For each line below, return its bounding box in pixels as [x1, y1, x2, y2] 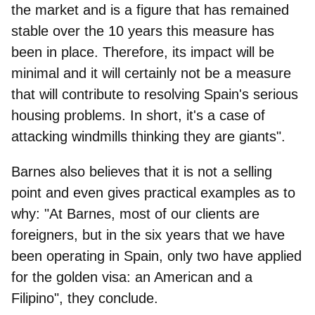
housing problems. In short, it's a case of [11, 107, 265, 123]
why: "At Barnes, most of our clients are [11, 205, 259, 221]
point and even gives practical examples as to [11, 184, 295, 200]
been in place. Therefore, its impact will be [11, 44, 274, 60]
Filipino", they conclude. [11, 290, 162, 306]
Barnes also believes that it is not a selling [11, 163, 272, 179]
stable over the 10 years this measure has [11, 22, 274, 39]
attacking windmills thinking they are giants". [11, 128, 285, 144]
